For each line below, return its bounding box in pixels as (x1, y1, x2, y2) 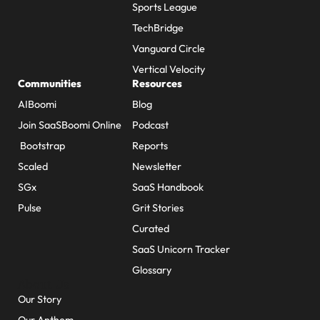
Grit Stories (132, 201, 184, 214)
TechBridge (132, 21, 184, 34)
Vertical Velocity (132, 63, 205, 76)
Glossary (132, 264, 171, 276)
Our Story (18, 293, 61, 306)
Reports (132, 139, 168, 152)
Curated (132, 222, 169, 235)
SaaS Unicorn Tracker (132, 243, 230, 256)
